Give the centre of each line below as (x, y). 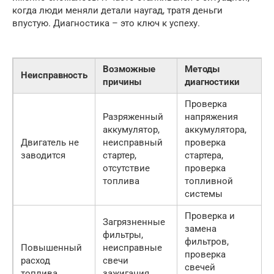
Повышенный (51, 247)
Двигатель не (50, 142)
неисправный (133, 142)
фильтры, (123, 235)
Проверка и (210, 216)
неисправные (132, 247)
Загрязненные (134, 222)
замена (201, 228)
